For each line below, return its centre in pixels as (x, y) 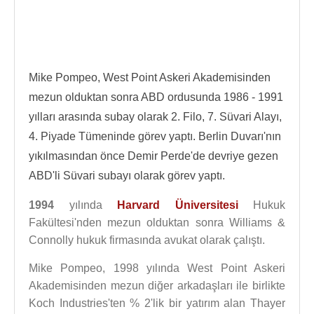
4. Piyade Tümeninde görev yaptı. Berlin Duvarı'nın (155, 136)
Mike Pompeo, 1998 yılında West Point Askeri (157, 268)
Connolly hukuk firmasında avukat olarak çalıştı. (147, 240)
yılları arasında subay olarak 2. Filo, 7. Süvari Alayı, (155, 117)
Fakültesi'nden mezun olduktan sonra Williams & (157, 223)
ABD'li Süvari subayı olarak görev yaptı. (127, 176)
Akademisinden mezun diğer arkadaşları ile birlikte (157, 286)
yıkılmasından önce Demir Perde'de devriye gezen (153, 156)
